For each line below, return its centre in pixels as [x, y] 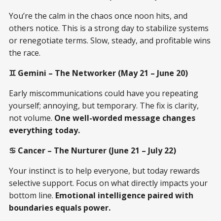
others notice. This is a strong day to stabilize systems [109, 28]
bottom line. [32, 195]
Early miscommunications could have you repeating [104, 93]
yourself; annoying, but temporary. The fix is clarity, [104, 105]
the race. [25, 53]
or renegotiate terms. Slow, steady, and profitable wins [110, 40]
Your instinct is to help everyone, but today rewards [104, 170]
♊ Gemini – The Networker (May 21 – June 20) [98, 73]
